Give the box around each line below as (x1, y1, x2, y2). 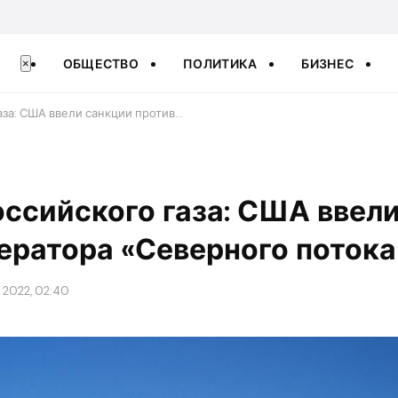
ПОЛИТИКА (183, 55, 258, 72)
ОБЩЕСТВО (62, 55, 139, 72)
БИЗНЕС (301, 55, 354, 72)
